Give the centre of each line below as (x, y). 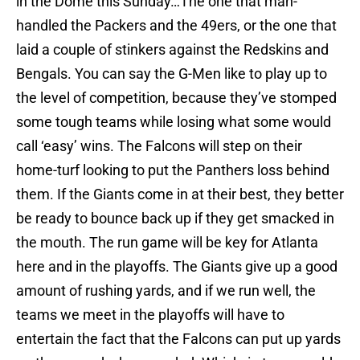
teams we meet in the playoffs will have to (150, 315)
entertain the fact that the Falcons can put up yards (178, 339)
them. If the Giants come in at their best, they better (180, 194)
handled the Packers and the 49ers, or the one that (176, 26)
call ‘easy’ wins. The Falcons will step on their (159, 146)
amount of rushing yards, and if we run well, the (166, 291)
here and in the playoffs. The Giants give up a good (177, 267)
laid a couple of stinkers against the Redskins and (172, 50)
